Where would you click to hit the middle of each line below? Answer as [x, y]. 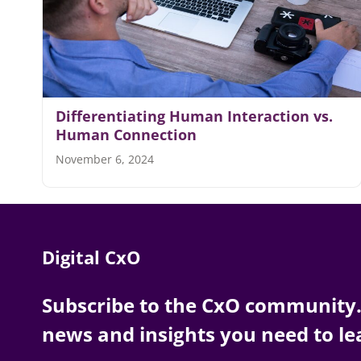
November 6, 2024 [105, 160]
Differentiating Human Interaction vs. [194, 116]
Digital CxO [91, 257]
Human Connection [128, 135]
